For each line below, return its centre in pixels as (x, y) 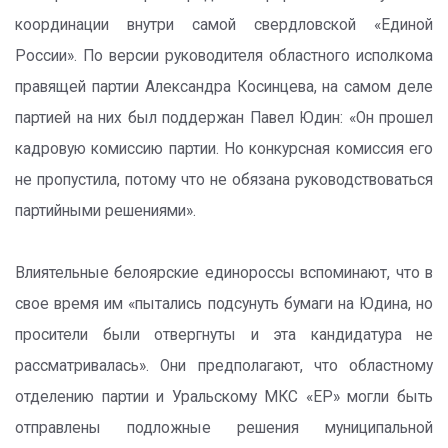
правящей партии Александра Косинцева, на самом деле (224, 87)
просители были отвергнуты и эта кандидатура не (224, 335)
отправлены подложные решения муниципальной (224, 428)
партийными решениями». (105, 211)
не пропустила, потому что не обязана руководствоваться (224, 180)
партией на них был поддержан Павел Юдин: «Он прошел (224, 118)
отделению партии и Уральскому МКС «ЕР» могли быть (224, 397)
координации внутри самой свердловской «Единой (224, 25)
